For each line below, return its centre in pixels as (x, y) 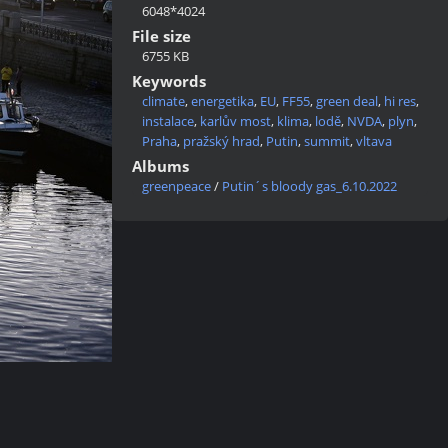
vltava (374, 141)
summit (327, 141)
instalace (168, 121)
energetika (222, 101)
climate (163, 101)
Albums (160, 166)
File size (161, 36)
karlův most (235, 121)
